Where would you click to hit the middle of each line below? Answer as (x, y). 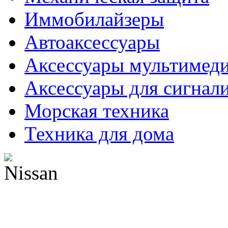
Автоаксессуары (92, 42)
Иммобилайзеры (94, 19)
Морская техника (97, 110)
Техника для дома (99, 133)
